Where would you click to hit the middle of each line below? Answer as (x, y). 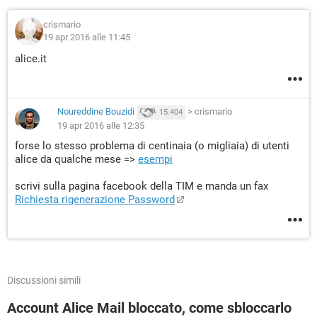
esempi (155, 159)
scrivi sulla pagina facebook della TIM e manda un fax (142, 186)
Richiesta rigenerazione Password (95, 200)
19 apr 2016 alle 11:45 (87, 37)
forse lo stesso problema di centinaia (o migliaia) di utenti (152, 146)
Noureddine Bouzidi (96, 112)
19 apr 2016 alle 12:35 (101, 126)
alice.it (31, 59)
